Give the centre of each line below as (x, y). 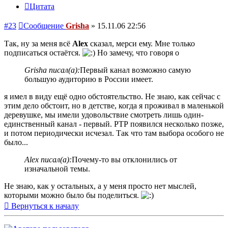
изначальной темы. (57, 169)
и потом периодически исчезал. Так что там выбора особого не (114, 133)
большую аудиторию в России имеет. (89, 79)
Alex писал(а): (48, 160)
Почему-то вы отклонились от (124, 160)
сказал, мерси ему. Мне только (141, 44)
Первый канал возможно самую (135, 70)
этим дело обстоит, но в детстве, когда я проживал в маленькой (114, 106)
